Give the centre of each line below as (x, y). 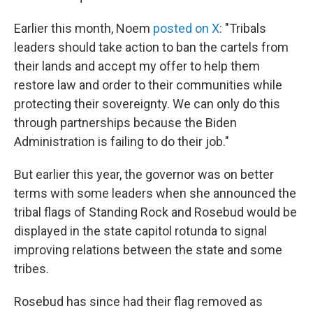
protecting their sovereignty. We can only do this (147, 104)
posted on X (186, 28)
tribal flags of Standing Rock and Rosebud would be (155, 212)
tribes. (31, 269)
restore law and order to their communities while (148, 85)
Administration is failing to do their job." (122, 141)
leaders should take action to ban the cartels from (151, 47)
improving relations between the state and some (148, 250)
